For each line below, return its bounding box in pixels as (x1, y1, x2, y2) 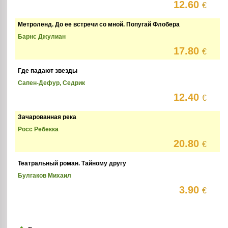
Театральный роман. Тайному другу (18, 160, 127, 167)
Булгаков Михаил (18, 172, 72, 180)
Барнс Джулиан (18, 33, 66, 41)
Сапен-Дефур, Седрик (18, 79, 85, 87)
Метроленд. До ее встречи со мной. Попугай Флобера (18, 21, 180, 28)
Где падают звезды (18, 67, 78, 75)
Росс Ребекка (18, 126, 59, 133)
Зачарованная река (18, 113, 77, 121)
